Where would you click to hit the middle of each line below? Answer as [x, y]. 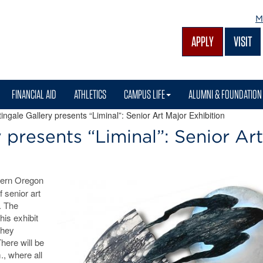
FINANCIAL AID [34, 94]
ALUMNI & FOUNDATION [225, 94]
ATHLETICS [90, 94]
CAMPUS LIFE [144, 94]
